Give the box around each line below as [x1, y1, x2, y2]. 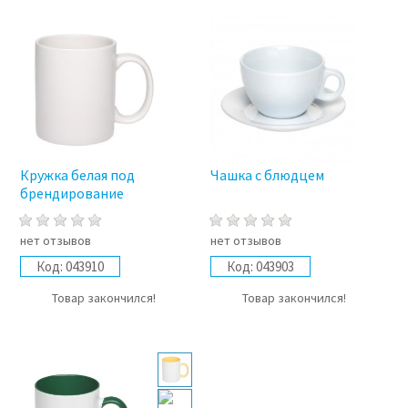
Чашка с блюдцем [210, 166, 325, 185]
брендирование [19, 184, 124, 203]
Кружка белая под [19, 166, 135, 185]
